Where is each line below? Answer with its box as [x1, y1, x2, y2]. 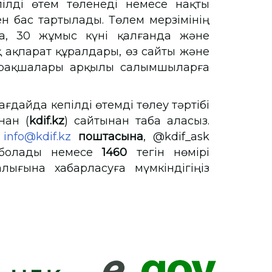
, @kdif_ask [143, 130, 209, 143]
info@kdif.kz [3, 130, 71, 143]
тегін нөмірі [127, 146, 209, 159]
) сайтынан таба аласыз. [64, 114, 209, 127]
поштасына [78, 130, 143, 143]
